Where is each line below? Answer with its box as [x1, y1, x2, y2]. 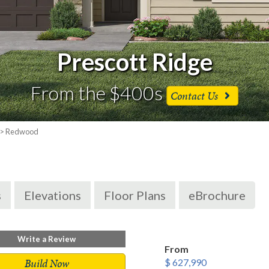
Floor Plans [104, 188, 166, 202]
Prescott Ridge [56, 47, 213, 76]
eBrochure [189, 188, 246, 202]
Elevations [24, 188, 81, 202]
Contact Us [171, 88, 221, 103]
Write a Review [17, 234, 76, 244]
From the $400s [31, 81, 167, 104]
